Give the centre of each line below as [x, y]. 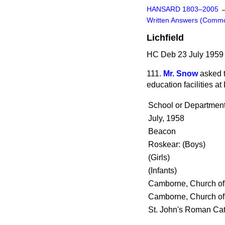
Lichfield [165, 38]
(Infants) [162, 171]
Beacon [162, 131]
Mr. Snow [181, 74]
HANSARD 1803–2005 [183, 9]
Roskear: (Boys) [177, 144]
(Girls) [159, 157]
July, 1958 [166, 118]
